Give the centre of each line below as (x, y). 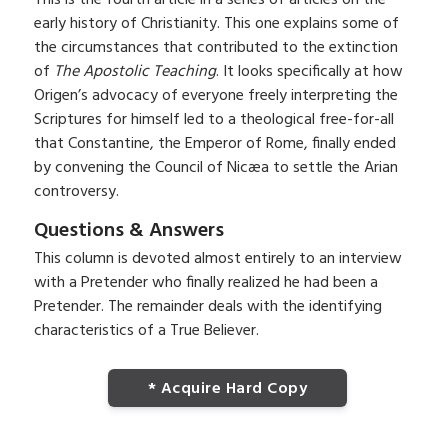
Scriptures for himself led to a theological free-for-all (213, 119)
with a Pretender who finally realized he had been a (205, 282)
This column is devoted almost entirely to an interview (217, 258)
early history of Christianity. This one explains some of (216, 23)
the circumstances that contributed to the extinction (215, 47)
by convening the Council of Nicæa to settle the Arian (215, 167)
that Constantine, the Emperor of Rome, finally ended (214, 143)
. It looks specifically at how (309, 71)
